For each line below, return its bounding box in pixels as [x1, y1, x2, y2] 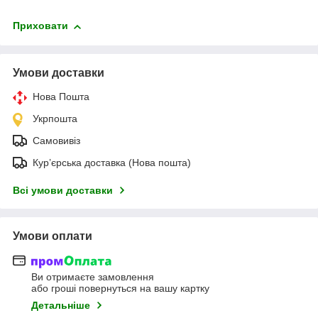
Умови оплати [13, 229, 92, 242]
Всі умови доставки [13, 184, 113, 196]
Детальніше [31, 300, 90, 312]
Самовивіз [33, 134, 80, 146]
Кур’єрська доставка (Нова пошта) [33, 156, 191, 168]
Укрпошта [33, 112, 77, 124]
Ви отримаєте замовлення [31, 271, 154, 283]
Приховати [13, 20, 68, 32]
